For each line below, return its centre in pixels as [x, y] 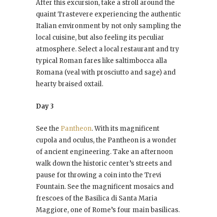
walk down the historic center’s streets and [104, 164]
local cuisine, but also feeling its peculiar [100, 38]
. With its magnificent [125, 129]
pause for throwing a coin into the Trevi [99, 175]
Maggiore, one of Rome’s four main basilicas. [108, 210]
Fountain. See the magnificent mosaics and [105, 187]
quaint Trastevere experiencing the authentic [108, 15]
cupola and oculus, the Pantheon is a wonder [106, 140]
